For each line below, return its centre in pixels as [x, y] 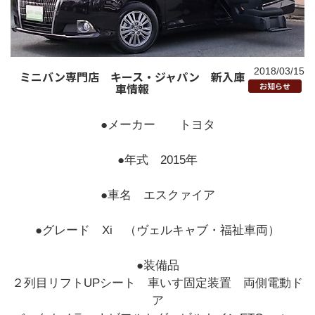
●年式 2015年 [157, 160]
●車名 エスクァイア [157, 195]
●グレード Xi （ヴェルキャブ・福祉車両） [157, 230]
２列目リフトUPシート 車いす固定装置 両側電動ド [157, 283]
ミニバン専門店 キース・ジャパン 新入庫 [133, 76]
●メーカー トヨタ [157, 124]
